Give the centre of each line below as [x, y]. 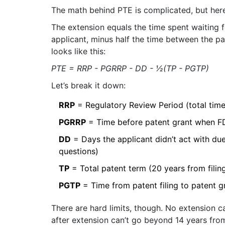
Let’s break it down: [88, 85]
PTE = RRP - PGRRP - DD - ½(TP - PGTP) [130, 68]
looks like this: [78, 51]
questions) [79, 151]
